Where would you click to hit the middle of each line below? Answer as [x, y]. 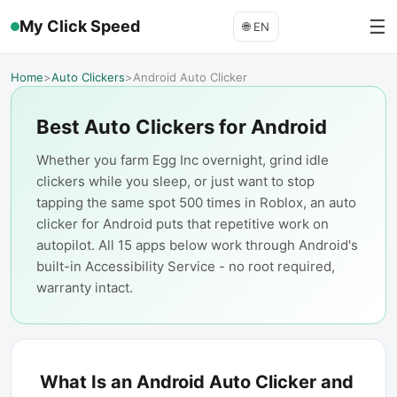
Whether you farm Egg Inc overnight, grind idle [183, 160]
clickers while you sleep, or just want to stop [175, 181]
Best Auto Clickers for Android [182, 127]
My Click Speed [80, 26]
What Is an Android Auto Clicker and [197, 382]
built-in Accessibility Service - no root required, [186, 266]
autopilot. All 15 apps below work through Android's [197, 245]
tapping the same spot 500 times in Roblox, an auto [196, 202]
